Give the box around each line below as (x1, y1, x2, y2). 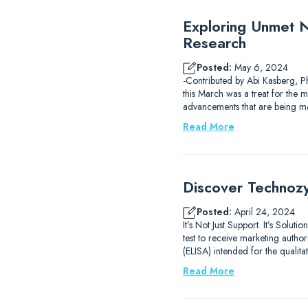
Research (182, 32, 246, 54)
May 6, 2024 (231, 60, 288, 74)
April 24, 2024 (231, 205, 295, 219)
